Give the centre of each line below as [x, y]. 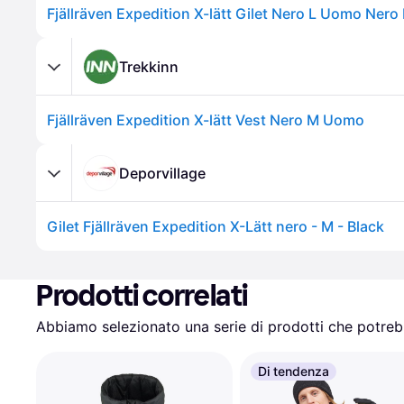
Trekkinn [149, 66]
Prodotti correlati [142, 296]
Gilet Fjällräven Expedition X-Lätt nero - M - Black [216, 226]
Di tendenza [294, 371]
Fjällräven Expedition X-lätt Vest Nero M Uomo [206, 120]
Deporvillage [162, 173]
